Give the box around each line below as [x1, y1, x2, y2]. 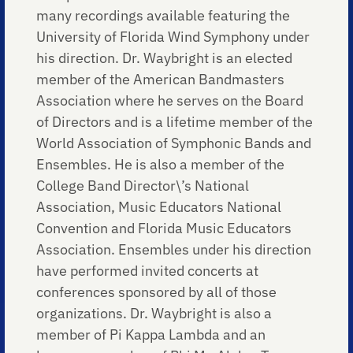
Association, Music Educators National [36, 197, 282, 216]
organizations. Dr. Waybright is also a [36, 303, 273, 322]
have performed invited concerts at [36, 261, 259, 280]
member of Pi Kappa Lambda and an [36, 325, 266, 344]
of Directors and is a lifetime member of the [36, 112, 314, 131]
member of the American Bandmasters [36, 69, 285, 88]
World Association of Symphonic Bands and [36, 133, 312, 152]
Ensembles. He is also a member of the [36, 154, 285, 173]
